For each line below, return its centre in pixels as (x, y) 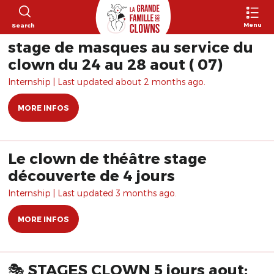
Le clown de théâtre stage (107, 158)
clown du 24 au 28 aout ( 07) (115, 64)
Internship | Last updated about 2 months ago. (107, 82)
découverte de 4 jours (91, 175)
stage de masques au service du (131, 47)
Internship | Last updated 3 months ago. (92, 193)
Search (23, 25)
